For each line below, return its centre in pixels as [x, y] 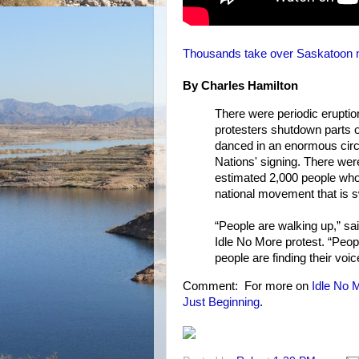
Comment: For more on [247, 286]
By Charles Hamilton [240, 86]
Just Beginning [221, 303]
